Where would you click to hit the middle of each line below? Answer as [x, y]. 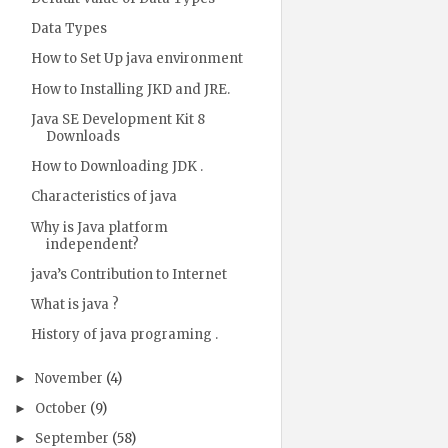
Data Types [68, 28]
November [68, 378]
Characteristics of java [103, 197]
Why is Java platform [99, 227]
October [60, 408]
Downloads [82, 136]
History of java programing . [124, 335]
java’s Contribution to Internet [128, 274]
